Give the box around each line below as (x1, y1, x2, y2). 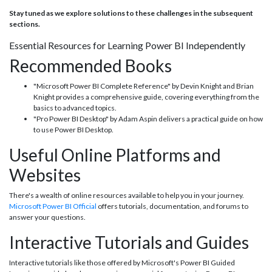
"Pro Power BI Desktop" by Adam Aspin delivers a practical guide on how (33, 114, 263, 124)
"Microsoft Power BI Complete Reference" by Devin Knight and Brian (33, 81, 254, 91)
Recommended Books (9, 55, 172, 76)
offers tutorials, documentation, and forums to (97, 202, 248, 211)
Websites (9, 165, 81, 186)
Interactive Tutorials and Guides (9, 232, 249, 253)
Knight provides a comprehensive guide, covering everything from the (33, 92, 259, 102)
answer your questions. (9, 212, 86, 222)
